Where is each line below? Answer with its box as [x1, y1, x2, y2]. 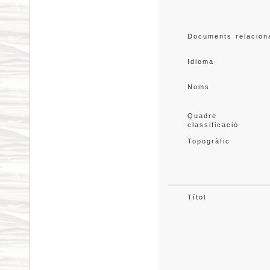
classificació [187, 121, 239, 128]
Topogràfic [187, 137, 230, 145]
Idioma [187, 58, 214, 65]
